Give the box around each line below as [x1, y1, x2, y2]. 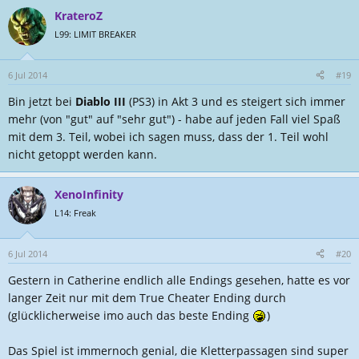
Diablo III [75, 94, 129, 109]
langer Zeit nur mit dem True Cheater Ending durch [8, 290, 286, 305]
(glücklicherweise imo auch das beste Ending [8, 308, 252, 323]
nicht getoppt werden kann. [8, 147, 157, 162]
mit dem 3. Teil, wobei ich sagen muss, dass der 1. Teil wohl [8, 129, 329, 144]
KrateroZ [54, 8, 103, 23]
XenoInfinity [54, 187, 123, 202]
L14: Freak [54, 207, 96, 219]
